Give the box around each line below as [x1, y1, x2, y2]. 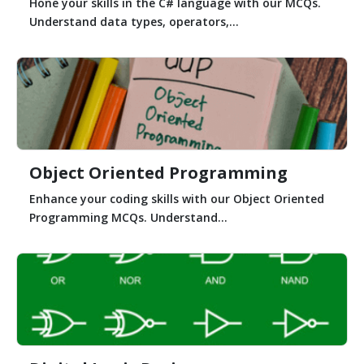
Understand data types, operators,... [29, 13, 239, 29]
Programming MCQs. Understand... [29, 209, 227, 225]
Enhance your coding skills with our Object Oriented [29, 190, 324, 206]
